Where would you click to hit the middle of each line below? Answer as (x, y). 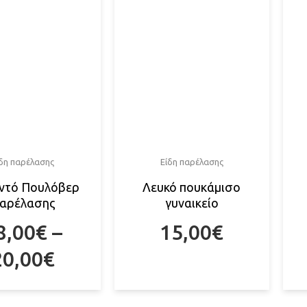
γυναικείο (192, 203)
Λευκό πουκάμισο (192, 187)
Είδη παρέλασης (192, 161)
